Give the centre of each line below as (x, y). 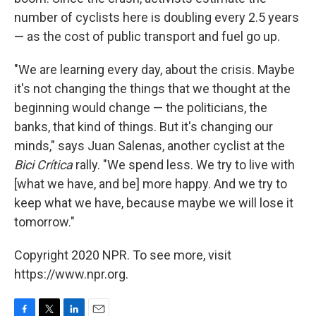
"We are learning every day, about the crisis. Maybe (154, 70)
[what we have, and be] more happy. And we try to (151, 184)
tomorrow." (44, 222)
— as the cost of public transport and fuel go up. (147, 37)
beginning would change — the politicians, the (141, 108)
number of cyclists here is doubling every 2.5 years (157, 18)
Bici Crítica (43, 165)
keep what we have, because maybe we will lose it (154, 203)
